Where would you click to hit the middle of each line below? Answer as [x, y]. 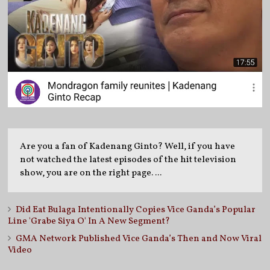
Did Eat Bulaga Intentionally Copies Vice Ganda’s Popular [136, 210]
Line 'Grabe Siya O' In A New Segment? [89, 221]
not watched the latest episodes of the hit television [128, 160]
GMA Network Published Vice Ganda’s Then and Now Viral [139, 239]
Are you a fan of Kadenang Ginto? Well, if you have [128, 146]
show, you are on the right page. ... [91, 173]
